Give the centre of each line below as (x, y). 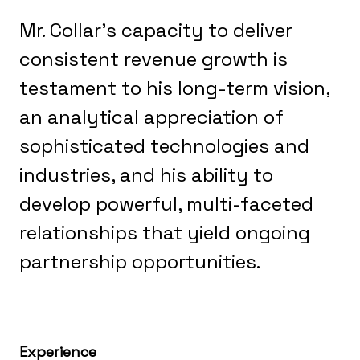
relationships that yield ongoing (165, 232)
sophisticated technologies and (164, 145)
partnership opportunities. (140, 261)
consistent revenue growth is (153, 59)
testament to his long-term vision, (174, 88)
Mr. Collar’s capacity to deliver (156, 30)
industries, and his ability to (146, 174)
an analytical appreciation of (151, 117)
